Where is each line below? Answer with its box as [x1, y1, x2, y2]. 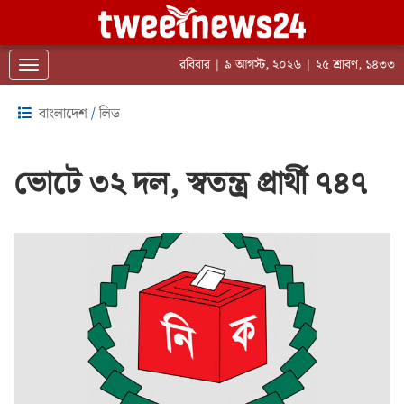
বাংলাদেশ [39, 103, 87, 125]
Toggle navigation [28, 57, 134, 77]
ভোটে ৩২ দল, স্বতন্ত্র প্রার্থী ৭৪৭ [14, 160, 367, 210]
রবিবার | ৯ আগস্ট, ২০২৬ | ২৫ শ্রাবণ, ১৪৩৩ [179, 55, 395, 75]
